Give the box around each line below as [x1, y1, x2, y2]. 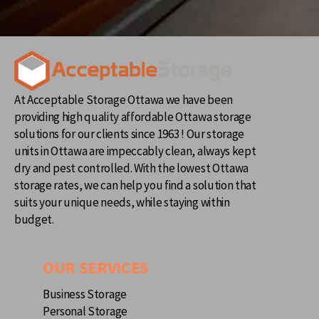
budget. [14, 211, 54, 228]
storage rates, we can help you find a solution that [14, 177, 256, 194]
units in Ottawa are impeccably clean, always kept [14, 143, 256, 159]
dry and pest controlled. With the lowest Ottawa [14, 160, 249, 177]
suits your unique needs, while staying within [14, 194, 230, 211]
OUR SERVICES [43, 256, 150, 279]
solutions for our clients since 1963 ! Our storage [14, 126, 244, 142]
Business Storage [43, 286, 127, 303]
